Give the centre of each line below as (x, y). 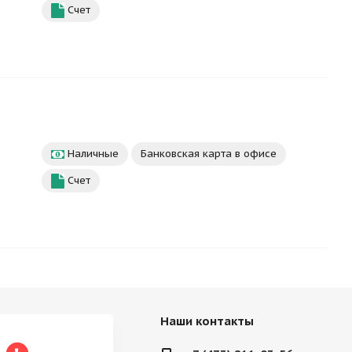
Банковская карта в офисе (209, 154)
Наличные (92, 154)
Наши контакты (207, 321)
